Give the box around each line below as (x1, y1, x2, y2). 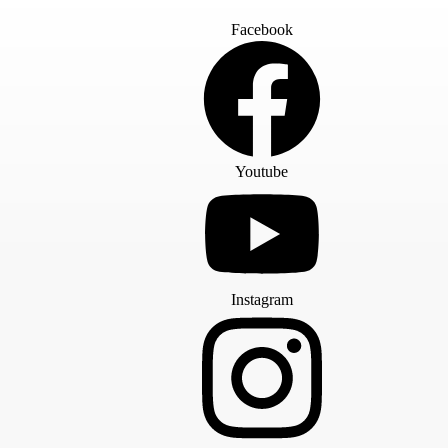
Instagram (230, 291, 293, 309)
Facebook (230, 20, 293, 38)
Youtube (235, 162, 289, 180)
